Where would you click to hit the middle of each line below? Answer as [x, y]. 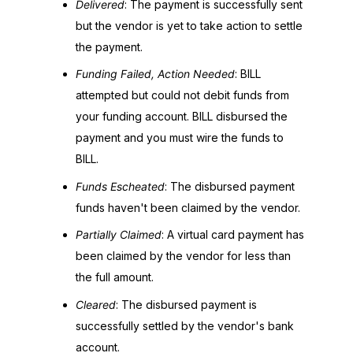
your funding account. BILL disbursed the [182, 116]
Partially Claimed [119, 234]
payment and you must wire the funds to [180, 137]
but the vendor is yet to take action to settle [189, 25]
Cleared [96, 304]
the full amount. [115, 277]
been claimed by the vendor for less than [183, 256]
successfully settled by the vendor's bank [185, 325]
